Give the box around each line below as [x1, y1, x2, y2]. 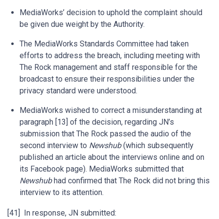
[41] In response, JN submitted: [7, 208, 116, 218]
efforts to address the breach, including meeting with [20, 51, 200, 60]
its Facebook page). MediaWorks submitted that [20, 164, 184, 174]
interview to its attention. [20, 188, 104, 197]
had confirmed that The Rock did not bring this [52, 176, 210, 185]
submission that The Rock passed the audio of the [20, 129, 191, 138]
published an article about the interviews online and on [20, 153, 204, 162]
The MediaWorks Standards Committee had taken [20, 39, 189, 48]
